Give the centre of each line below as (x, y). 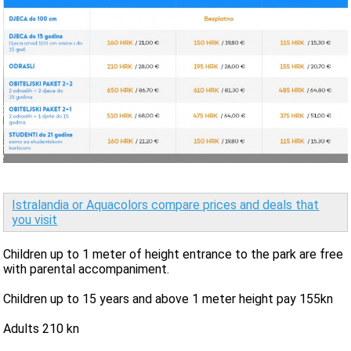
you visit (35, 219)
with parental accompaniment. (87, 269)
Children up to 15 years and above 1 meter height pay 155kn (168, 299)
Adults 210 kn (42, 328)
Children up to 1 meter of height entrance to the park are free (174, 254)
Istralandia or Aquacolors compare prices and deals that (166, 204)
